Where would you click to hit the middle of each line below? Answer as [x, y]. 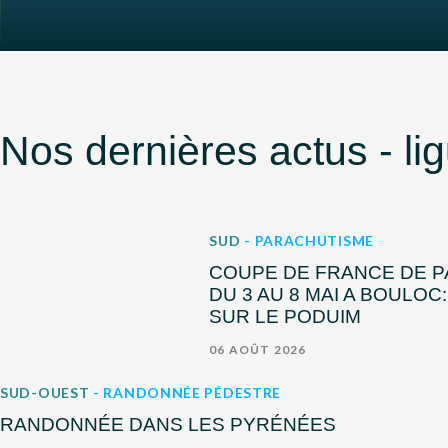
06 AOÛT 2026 [258, 349]
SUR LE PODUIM [285, 316]
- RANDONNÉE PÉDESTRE [187, 392]
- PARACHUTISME [309, 240]
